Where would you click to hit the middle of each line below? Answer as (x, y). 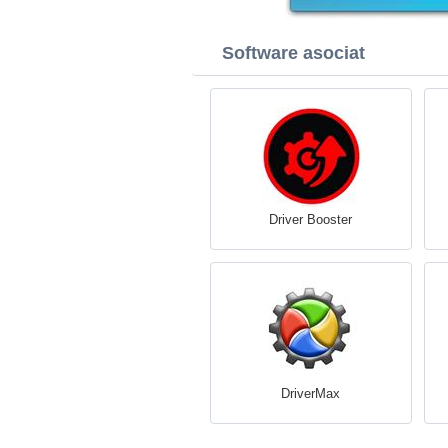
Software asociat (293, 53)
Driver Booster (310, 219)
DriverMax (310, 393)
